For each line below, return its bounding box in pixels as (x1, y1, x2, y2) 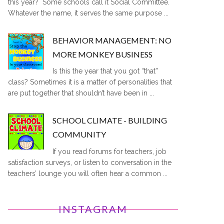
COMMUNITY (52, 129, 106, 139)
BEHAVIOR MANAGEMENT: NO (52, 35, 172, 45)
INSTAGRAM (58, 202, 127, 215)
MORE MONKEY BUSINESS (52, 49, 153, 59)
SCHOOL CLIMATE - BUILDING (52, 115, 167, 125)
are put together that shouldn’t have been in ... (8, 89, 154, 97)
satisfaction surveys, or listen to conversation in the (8, 158, 171, 166)
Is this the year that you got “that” (52, 67, 158, 75)
